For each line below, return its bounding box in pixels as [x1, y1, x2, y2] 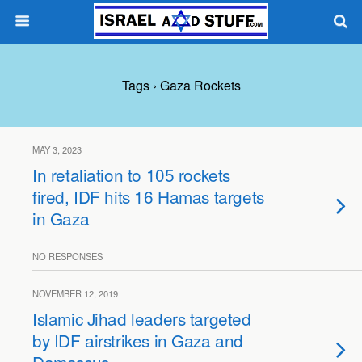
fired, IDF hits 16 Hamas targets [32, 184, 264, 208]
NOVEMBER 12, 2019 [32, 287, 118, 300]
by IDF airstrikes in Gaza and [32, 328, 243, 352]
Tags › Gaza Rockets [121, 76, 241, 95]
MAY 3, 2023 [32, 143, 82, 156]
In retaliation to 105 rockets [32, 162, 230, 187]
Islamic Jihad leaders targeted [32, 306, 251, 330]
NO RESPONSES [32, 250, 103, 263]
